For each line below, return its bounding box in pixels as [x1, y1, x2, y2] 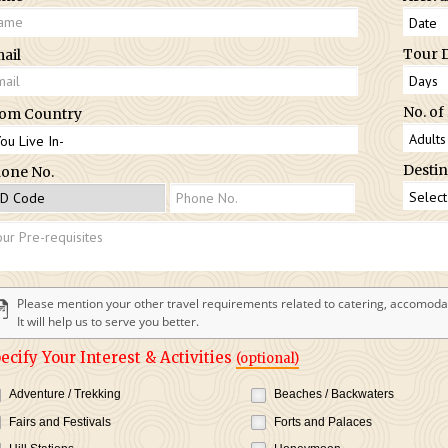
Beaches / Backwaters [274, 387, 395, 402]
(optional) [235, 349, 299, 367]
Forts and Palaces [274, 414, 373, 429]
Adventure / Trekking [8, 387, 121, 402]
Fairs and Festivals [8, 414, 111, 429]
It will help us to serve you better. [16, 312, 199, 330]
